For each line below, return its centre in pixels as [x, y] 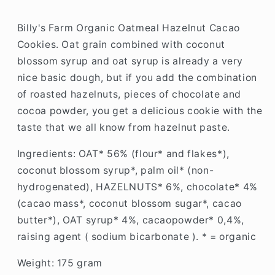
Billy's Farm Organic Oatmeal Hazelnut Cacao [128, 28]
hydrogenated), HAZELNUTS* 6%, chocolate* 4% [137, 187]
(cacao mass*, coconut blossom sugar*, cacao [129, 204]
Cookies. [39, 45]
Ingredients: [48, 154]
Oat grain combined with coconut [143, 45]
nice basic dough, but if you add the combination [137, 78]
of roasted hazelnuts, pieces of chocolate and [129, 95]
